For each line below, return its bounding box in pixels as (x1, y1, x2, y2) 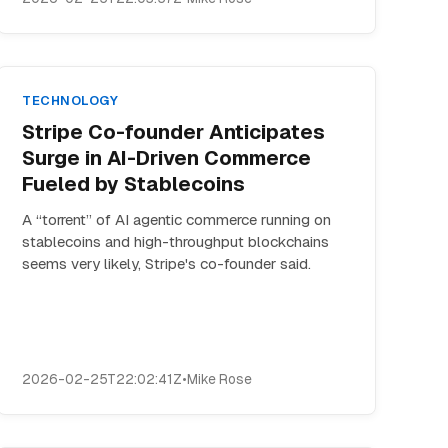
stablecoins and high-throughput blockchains (22, 232, 330, 251)
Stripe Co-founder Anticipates (22, 119, 326, 145)
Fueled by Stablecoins (22, 171, 246, 197)
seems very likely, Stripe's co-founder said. (22, 254, 312, 273)
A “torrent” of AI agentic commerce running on (22, 210, 332, 229)
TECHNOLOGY (22, 92, 119, 109)
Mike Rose (187, 370, 253, 388)
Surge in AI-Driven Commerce (22, 145, 312, 171)
